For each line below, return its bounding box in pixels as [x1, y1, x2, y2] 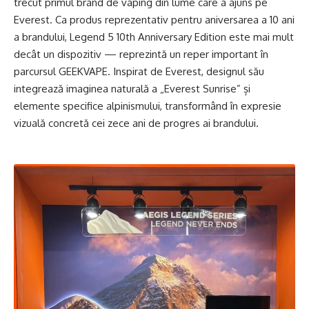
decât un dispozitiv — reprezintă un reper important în [14, 47, 268, 61]
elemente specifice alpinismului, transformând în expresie [14, 99, 281, 112]
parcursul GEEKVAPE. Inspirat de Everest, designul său [14, 64, 264, 78]
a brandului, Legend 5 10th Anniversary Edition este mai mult [14, 30, 294, 43]
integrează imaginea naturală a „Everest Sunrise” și [14, 81, 250, 95]
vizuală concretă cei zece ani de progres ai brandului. [14, 116, 259, 130]
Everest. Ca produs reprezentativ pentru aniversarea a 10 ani [14, 12, 295, 26]
